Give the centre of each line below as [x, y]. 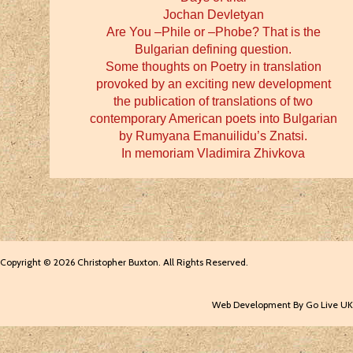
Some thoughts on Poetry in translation [213, 67]
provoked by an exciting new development [213, 84]
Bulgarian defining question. [213, 49]
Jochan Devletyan [213, 15]
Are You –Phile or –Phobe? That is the [213, 32]
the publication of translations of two [213, 101]
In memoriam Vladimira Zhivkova [213, 153]
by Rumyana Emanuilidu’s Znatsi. [213, 136]
